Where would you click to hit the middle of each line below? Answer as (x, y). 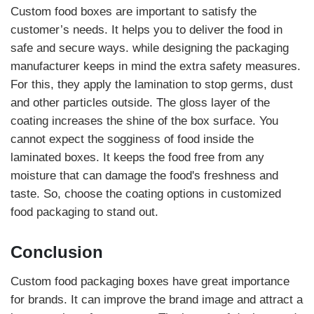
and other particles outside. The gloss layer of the (140, 103)
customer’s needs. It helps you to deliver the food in (146, 30)
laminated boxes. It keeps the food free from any (137, 157)
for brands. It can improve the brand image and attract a (157, 300)
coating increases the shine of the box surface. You (144, 121)
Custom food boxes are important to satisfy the (134, 12)
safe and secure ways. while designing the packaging (150, 48)
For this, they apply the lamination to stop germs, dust (152, 84)
